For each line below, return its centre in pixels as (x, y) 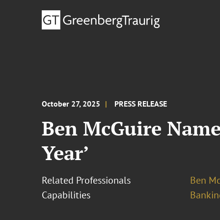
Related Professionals (86, 180)
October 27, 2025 (71, 104)
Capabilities (66, 195)
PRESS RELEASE (141, 104)
